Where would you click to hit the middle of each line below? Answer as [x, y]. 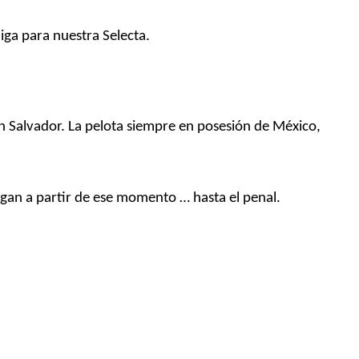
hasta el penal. [235, 198]
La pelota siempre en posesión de [169, 127]
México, [296, 127]
